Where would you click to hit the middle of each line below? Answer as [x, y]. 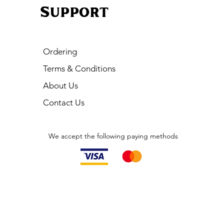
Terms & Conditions [79, 68]
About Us [61, 85]
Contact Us [64, 102]
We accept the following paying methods [113, 136]
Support [74, 13]
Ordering [60, 51]
